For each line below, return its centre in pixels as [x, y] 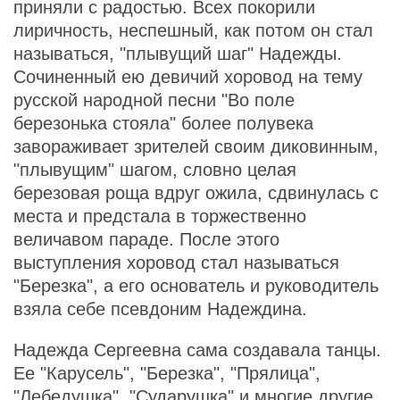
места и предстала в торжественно [160, 216]
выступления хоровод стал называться [176, 262]
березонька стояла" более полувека [163, 123]
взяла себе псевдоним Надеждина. [160, 309]
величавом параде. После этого [146, 239]
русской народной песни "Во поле [154, 100]
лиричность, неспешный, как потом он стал [193, 30]
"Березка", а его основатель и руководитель [196, 286]
